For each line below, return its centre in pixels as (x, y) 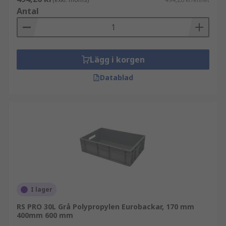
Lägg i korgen (117, 60)
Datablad (117, 77)
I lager (42, 189)
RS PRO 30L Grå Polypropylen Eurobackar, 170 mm (105, 207)
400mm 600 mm (45, 215)
